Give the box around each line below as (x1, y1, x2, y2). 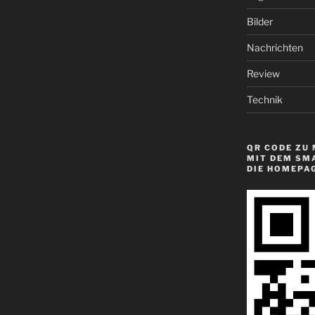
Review (246, 67, 280, 80)
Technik (246, 94, 283, 106)
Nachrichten (246, 41, 303, 54)
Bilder (246, 15, 273, 28)
